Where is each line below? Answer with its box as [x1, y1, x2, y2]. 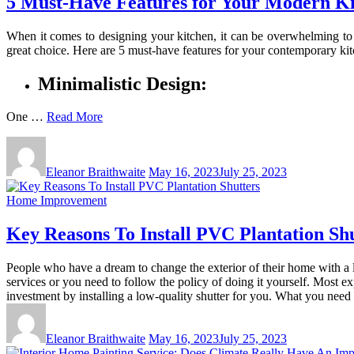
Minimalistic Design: [38, 73, 207, 94]
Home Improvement [6, 194, 107, 208]
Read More [47, 110, 103, 124]
